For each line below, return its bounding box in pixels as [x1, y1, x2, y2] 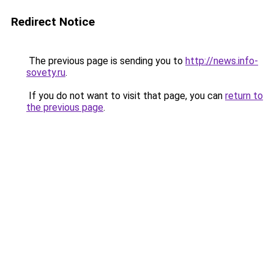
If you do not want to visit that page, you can [26, 90, 225, 102]
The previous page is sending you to [26, 55, 185, 67]
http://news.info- [185, 55, 258, 67]
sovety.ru [26, 67, 65, 78]
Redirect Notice [11, 15, 95, 29]
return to [225, 90, 263, 102]
